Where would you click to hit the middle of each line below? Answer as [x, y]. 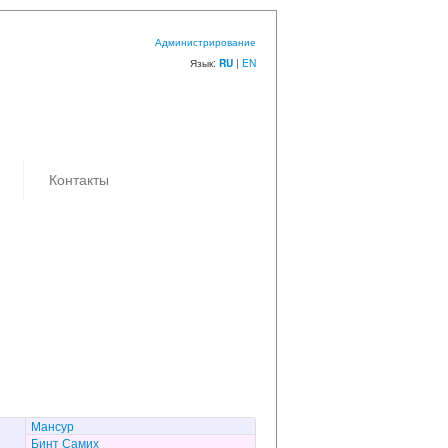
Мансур [52, 425]
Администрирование [205, 41]
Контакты [79, 178]
